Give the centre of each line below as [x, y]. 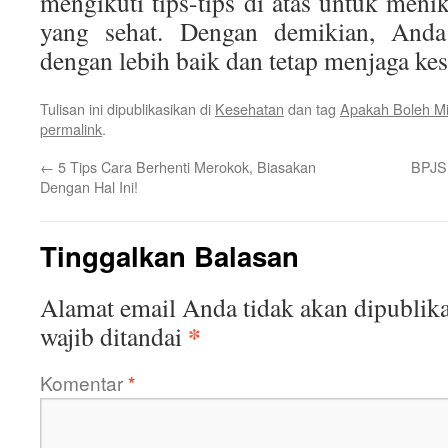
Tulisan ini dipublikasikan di [127, 108]
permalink [71, 128]
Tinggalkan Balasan [169, 255]
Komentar [84, 382]
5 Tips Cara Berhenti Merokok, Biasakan [185, 166]
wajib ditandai [114, 336]
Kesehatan [249, 108]
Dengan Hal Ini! [89, 186]
